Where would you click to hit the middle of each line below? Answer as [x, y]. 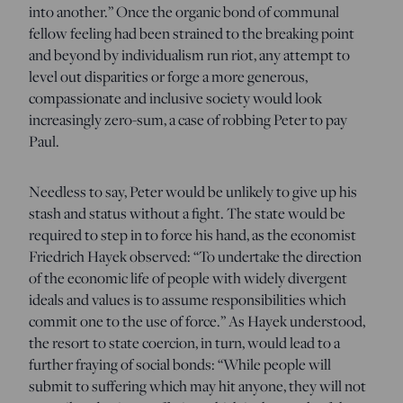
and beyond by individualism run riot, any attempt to [189, 54]
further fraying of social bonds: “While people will [180, 364]
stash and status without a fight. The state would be [187, 213]
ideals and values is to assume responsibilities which [188, 299]
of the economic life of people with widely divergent [188, 278]
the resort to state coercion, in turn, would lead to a [184, 342]
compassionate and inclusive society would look [175, 98]
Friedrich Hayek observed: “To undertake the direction [195, 256]
